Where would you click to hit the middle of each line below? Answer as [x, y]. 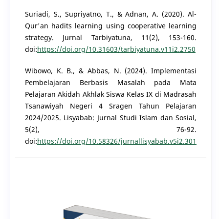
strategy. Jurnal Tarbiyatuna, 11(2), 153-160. [111, 38]
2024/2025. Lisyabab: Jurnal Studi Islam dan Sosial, [111, 118]
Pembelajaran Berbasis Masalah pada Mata [111, 83]
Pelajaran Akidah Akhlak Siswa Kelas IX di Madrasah [111, 94]
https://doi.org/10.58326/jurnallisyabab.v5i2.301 [117, 141]
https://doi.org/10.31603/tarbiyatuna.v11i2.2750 [116, 49]
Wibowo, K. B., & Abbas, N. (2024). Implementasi [111, 71]
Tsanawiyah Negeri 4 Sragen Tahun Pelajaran [111, 106]
